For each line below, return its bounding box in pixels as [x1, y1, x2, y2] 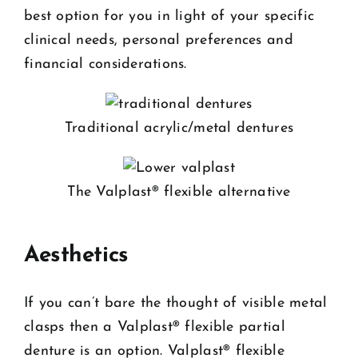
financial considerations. [24, 57, 187, 73]
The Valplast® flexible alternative [67, 185, 291, 201]
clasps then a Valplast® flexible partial [24, 320, 285, 336]
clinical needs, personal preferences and [24, 33, 293, 49]
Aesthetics [24, 245, 129, 268]
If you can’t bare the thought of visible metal [24, 296, 328, 312]
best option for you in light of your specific [24, 9, 315, 25]
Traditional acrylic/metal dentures [64, 121, 294, 137]
